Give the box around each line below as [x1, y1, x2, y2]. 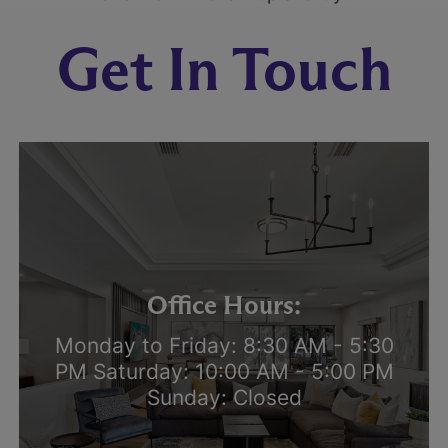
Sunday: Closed [146, 385, 302, 411]
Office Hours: [147, 289, 301, 322]
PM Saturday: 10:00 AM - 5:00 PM [54, 359, 394, 385]
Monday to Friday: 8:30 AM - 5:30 [54, 333, 394, 359]
